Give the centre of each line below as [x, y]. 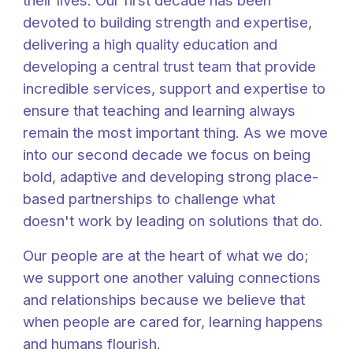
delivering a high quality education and [150, 45]
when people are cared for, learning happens [173, 322]
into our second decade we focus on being [167, 155]
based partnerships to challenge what [149, 199]
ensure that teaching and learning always [160, 111]
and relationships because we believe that [164, 300]
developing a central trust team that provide [170, 67]
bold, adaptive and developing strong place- [171, 177]
